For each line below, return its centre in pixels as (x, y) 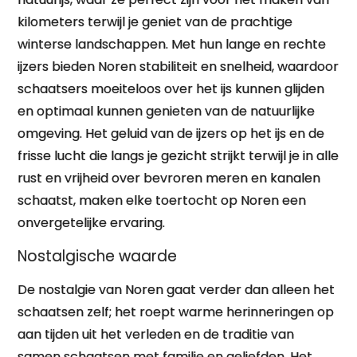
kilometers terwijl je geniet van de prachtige (155, 22)
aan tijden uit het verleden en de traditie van (156, 334)
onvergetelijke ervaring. (92, 223)
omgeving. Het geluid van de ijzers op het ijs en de (171, 133)
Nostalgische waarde (98, 256)
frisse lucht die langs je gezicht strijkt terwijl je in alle (178, 156)
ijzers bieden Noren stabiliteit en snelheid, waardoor (178, 67)
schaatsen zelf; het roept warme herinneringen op (176, 312)
